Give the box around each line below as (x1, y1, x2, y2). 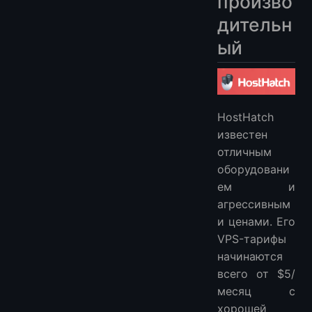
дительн (217, 13, 292, 36)
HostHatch (217, 109, 274, 124)
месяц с (217, 283, 295, 298)
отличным (217, 144, 272, 159)
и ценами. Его (217, 214, 295, 228)
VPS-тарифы (217, 231, 286, 246)
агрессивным (217, 196, 290, 211)
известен (217, 127, 267, 141)
